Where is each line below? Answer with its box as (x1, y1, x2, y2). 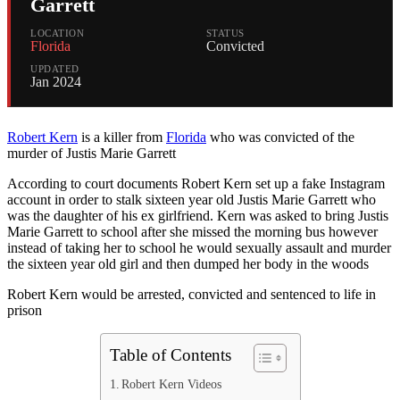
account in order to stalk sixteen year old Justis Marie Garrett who (7, 192, 376, 208)
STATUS (205, 28, 245, 39)
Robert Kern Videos (121, 377, 222, 392)
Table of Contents (109, 346, 231, 365)
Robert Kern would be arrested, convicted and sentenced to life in (7, 287, 376, 303)
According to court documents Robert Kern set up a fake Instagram (7, 176, 385, 192)
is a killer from (78, 129, 166, 146)
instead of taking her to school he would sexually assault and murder (7, 240, 391, 256)
